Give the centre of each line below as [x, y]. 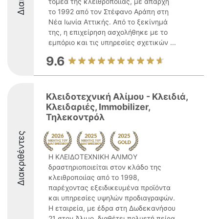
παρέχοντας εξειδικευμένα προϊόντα [109, 187]
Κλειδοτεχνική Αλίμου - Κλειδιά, [117, 97]
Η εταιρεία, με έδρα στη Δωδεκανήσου [112, 208]
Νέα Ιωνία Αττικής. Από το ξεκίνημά [108, 22]
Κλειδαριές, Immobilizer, [98, 107]
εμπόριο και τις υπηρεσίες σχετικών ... [112, 42]
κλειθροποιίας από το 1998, [94, 177]
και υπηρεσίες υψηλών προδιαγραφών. [112, 198]
